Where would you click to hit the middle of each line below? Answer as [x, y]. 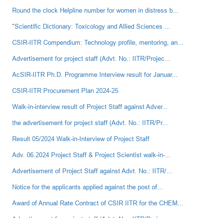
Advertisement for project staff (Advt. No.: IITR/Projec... [91, 59]
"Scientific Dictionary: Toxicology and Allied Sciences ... [91, 27]
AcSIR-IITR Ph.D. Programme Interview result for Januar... [95, 75]
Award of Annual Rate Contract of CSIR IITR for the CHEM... [98, 203]
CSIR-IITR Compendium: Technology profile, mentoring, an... [98, 43]
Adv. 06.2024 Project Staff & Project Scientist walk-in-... [91, 155]
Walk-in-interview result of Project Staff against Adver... [90, 107]
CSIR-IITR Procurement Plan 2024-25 [65, 91]
